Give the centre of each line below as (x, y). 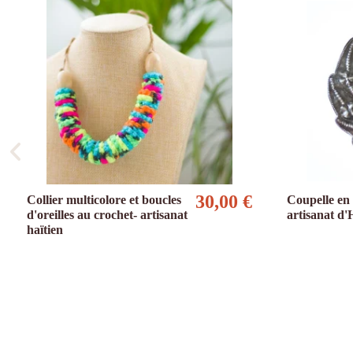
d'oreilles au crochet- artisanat (107, 215)
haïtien (45, 230)
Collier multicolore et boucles (104, 200)
